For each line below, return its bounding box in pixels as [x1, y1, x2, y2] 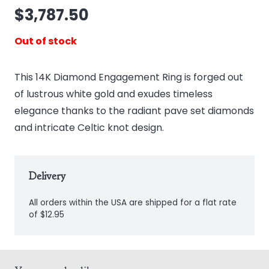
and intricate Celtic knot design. [14, 120, 164, 134]
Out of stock [14, 34, 77, 48]
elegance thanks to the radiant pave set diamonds [14, 103, 254, 118]
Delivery [29, 169, 65, 183]
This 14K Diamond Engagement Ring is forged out [14, 70, 243, 84]
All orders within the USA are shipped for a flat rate [29, 196, 237, 208]
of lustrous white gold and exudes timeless [14, 86, 213, 101]
